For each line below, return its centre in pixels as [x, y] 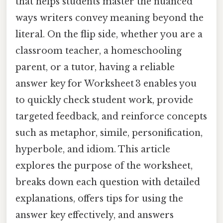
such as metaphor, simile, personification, [109, 133]
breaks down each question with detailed [108, 182]
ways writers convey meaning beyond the [110, 18]
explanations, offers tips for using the [99, 198]
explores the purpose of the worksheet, [104, 166]
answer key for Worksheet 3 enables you [106, 83]
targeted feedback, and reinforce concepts [111, 116]
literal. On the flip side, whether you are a [109, 34]
